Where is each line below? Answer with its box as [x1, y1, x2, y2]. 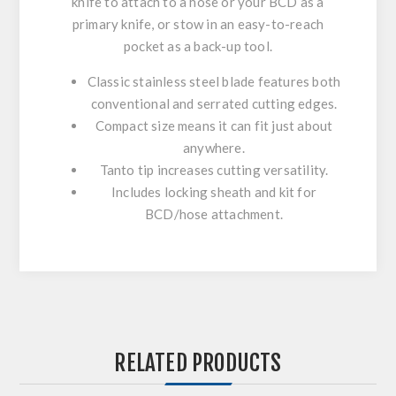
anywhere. [183, 140, 245, 156]
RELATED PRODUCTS [114, 349, 282, 377]
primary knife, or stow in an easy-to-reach [72, 16, 324, 33]
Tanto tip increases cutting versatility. [99, 162, 329, 179]
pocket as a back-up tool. [124, 38, 272, 55]
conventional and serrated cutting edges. [90, 95, 338, 112]
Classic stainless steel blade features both [87, 73, 341, 90]
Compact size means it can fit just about [95, 118, 333, 134]
